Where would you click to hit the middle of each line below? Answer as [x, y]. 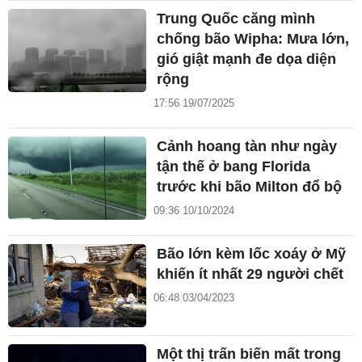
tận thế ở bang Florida [234, 167]
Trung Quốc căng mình [236, 19]
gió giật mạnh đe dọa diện [247, 59]
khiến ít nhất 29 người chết [250, 274]
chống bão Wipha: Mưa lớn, [253, 39]
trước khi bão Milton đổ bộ [250, 187]
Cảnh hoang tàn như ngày [247, 147]
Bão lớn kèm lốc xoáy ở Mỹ [252, 254]
